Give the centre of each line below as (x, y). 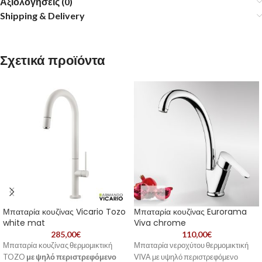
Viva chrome (160, 223)
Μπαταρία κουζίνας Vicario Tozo (64, 212)
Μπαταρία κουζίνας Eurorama (190, 212)
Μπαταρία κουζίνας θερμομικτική (58, 245)
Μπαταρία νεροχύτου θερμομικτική (191, 245)
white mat (24, 223)
